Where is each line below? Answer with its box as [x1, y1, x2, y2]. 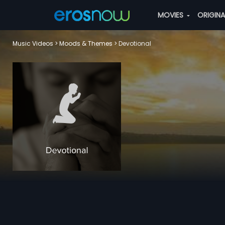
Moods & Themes [59, 39, 113, 48]
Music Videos [13, 39, 53, 48]
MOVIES [157, 10, 185, 20]
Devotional [119, 39, 151, 48]
